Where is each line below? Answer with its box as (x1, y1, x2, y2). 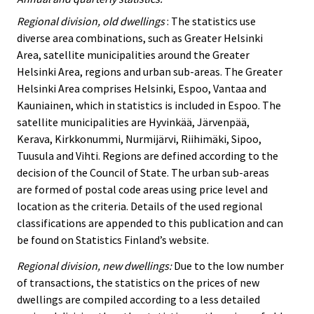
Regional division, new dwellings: (17, 259, 172, 273)
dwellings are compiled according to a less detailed (17, 292, 260, 307)
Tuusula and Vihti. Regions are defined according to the (17, 149, 278, 163)
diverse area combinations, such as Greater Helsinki (17, 31, 263, 46)
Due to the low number (172, 259, 284, 273)
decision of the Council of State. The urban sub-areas (17, 165, 269, 180)
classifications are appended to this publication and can (17, 216, 283, 231)
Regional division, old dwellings (17, 14, 165, 29)
